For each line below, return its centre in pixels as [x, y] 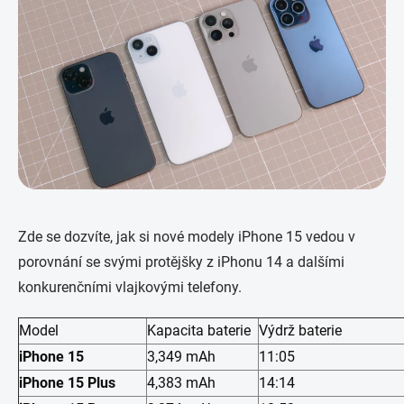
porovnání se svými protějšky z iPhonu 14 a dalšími [181, 262]
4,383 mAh [181, 382]
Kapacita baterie [199, 330]
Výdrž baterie [300, 330]
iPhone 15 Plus [67, 382]
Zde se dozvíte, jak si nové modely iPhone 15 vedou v [187, 236]
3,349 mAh [181, 356]
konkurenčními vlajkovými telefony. [130, 287]
